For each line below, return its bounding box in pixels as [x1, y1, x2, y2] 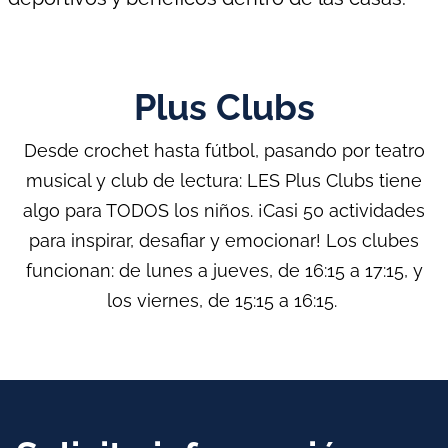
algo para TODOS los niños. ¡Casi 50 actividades [23, 200, 425, 222]
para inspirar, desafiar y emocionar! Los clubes [29, 230, 419, 252]
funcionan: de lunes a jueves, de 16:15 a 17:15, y [25, 260, 423, 282]
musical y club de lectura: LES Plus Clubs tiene [26, 170, 422, 192]
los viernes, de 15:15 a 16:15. [106, 290, 342, 312]
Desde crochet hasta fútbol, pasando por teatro [23, 140, 425, 162]
